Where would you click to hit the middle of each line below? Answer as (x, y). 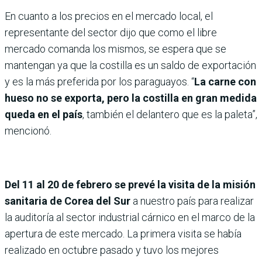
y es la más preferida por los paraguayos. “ (99, 82)
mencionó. (28, 131)
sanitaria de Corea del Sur (68, 201)
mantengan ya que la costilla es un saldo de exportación (130, 65)
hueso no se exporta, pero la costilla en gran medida (131, 98)
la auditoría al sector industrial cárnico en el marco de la (130, 218)
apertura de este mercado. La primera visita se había (123, 234)
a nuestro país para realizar (192, 201)
